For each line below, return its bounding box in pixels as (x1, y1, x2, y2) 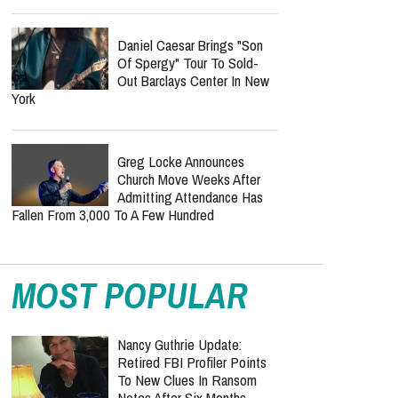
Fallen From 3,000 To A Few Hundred (12, 204, 214, 225)
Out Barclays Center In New (117, 70, 269, 91)
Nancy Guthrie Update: (117, 334, 242, 354)
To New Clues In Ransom (117, 370, 257, 390)
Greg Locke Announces (117, 151, 244, 171)
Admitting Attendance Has (117, 187, 263, 207)
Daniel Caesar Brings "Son (117, 35, 263, 55)
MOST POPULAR (12, 272, 248, 319)
